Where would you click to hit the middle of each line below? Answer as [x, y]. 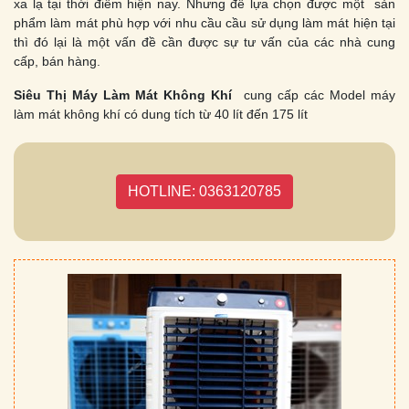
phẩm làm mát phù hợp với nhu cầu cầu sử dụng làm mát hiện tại [204, 23]
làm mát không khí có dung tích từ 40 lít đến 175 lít [161, 115]
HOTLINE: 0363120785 [204, 192]
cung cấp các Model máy [314, 95]
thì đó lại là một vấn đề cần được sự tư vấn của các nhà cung [204, 42]
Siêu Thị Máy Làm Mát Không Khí [123, 95]
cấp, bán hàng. [57, 62]
